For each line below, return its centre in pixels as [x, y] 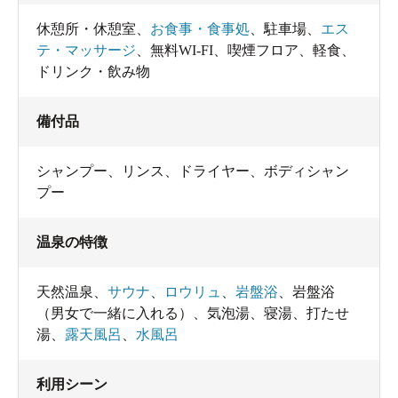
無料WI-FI [182, 50]
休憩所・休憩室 [86, 28]
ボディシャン [306, 171]
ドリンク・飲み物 [93, 71]
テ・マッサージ [86, 50]
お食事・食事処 [200, 28]
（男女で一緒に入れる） [115, 313]
